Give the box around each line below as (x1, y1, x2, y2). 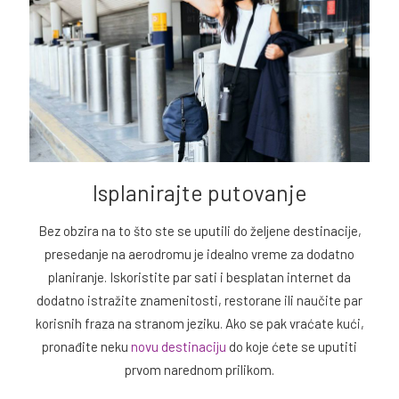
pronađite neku (42, 338, 131, 354)
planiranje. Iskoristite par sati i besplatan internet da (48, 268, 351, 285)
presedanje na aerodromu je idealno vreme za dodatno (45, 245, 354, 262)
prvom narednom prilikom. (125, 361, 274, 378)
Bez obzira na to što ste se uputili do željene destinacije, (37, 222, 362, 239)
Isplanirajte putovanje (92, 178, 307, 206)
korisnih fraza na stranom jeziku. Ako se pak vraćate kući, (35, 314, 364, 331)
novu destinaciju (131, 338, 226, 354)
